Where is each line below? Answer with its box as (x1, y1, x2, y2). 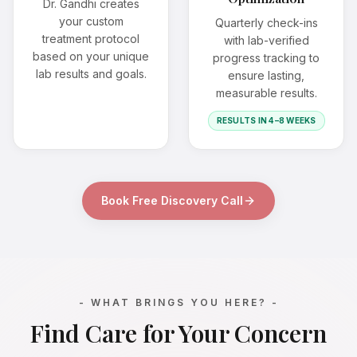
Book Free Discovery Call (101, 194, 243, 208)
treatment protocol (42, 32, 139, 46)
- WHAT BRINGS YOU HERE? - (78, 296, 279, 309)
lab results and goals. (35, 67, 147, 81)
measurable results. (215, 86, 317, 100)
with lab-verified (223, 33, 309, 48)
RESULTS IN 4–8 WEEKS (216, 116, 316, 126)
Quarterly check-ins (214, 16, 318, 30)
